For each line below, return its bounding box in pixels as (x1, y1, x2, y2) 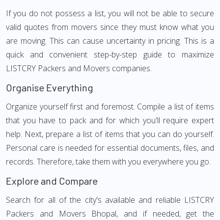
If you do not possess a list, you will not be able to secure (6, 8, 214, 19)
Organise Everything (6, 82, 93, 93)
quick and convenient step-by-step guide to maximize (6, 49, 214, 60)
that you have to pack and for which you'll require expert (6, 115, 214, 126)
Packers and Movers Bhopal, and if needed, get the (6, 208, 214, 219)
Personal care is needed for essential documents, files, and (6, 142, 214, 153)
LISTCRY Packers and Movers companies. (6, 63, 152, 74)
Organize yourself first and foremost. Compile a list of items (6, 101, 214, 112)
